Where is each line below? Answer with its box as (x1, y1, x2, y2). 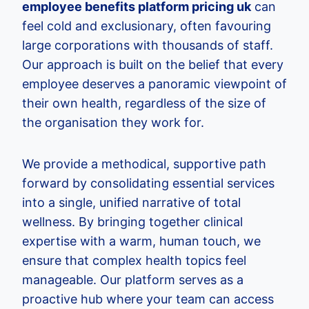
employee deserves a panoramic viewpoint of (22, 77, 287, 91)
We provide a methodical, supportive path (22, 157, 266, 171)
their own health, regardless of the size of (22, 96, 266, 110)
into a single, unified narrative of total (22, 195, 241, 210)
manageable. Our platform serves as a (22, 272, 243, 287)
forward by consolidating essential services (22, 176, 275, 190)
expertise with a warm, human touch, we (22, 234, 261, 248)
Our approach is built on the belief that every (22, 57, 283, 72)
